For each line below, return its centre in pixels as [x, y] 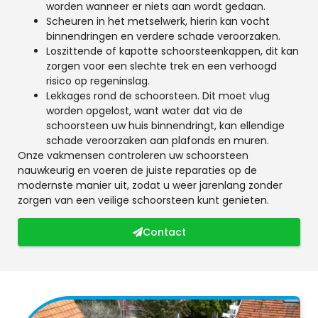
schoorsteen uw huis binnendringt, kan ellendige [165, 125]
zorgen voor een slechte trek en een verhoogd [161, 66]
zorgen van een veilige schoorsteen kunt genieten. [143, 200]
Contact [164, 232]
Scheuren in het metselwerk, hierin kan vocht [158, 21]
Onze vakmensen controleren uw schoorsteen [133, 155]
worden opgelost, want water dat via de [144, 110]
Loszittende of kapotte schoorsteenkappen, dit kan [172, 51]
